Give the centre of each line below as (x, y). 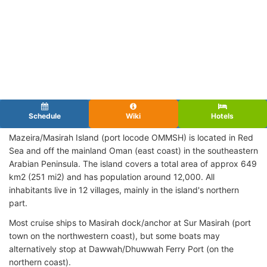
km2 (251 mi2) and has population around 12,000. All (112, 176)
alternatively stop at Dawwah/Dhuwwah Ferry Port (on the (121, 249)
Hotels (223, 116)
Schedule (44, 116)
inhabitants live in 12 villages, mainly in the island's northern (124, 190)
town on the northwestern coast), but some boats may (114, 235)
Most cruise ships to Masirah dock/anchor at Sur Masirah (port (130, 222)
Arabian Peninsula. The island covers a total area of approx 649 (133, 163)
